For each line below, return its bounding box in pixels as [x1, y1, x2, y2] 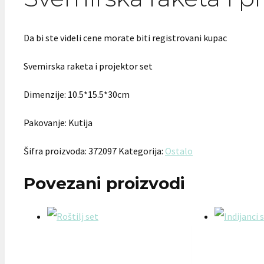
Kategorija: [118, 144, 165, 157]
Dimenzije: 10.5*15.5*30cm [24, 88, 130, 100]
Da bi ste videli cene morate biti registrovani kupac [24, 31, 227, 44]
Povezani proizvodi [24, 173, 185, 193]
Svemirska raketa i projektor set [24, 60, 153, 72]
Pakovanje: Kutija [24, 116, 93, 128]
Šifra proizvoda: [24, 144, 88, 157]
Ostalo [165, 144, 193, 157]
